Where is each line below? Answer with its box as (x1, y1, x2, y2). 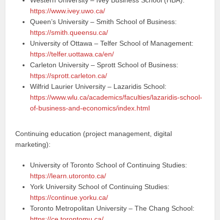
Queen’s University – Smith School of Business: (30, 18, 177, 26)
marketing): (15, 140, 51, 148)
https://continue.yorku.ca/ (30, 193, 109, 201)
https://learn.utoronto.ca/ (30, 172, 107, 180)
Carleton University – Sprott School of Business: (30, 61, 179, 69)
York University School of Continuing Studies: (30, 183, 170, 191)
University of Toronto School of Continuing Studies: (30, 161, 188, 169)
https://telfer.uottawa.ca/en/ (30, 50, 114, 58)
